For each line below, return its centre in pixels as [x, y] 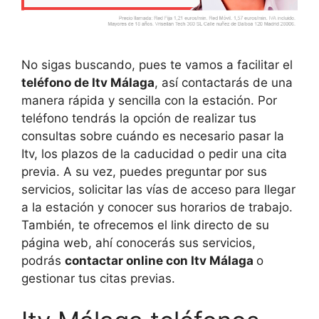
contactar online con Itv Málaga [161, 260]
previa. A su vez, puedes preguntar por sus [144, 171]
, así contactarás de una [224, 82]
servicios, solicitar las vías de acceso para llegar [158, 189]
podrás [43, 260]
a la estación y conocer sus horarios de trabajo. [157, 207]
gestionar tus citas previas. [98, 278]
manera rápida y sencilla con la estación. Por [149, 100]
